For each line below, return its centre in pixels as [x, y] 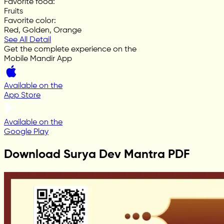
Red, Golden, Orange [43, 30]
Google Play [26, 132]
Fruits [13, 11]
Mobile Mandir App [38, 59]
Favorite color [29, 21]
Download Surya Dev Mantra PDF [97, 154]
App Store [22, 95]
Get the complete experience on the [70, 49]
